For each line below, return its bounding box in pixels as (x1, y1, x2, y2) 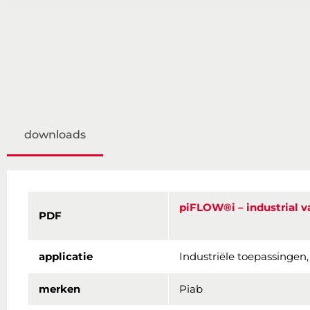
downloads (24, 128, 86, 142)
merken (39, 282, 83, 296)
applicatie (39, 250, 93, 264)
